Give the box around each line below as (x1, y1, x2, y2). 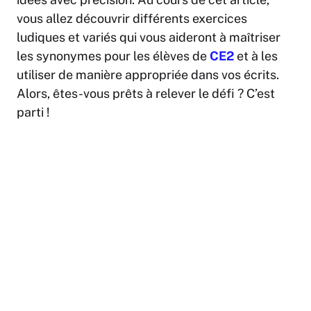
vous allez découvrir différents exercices (17, 11, 247, 26)
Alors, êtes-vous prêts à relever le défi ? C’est (17, 86, 275, 101)
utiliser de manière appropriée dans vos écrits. (17, 67, 279, 83)
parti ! (17, 105, 50, 120)
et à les (234, 49, 278, 64)
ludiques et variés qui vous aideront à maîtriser (17, 30, 280, 45)
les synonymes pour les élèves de (17, 49, 210, 64)
